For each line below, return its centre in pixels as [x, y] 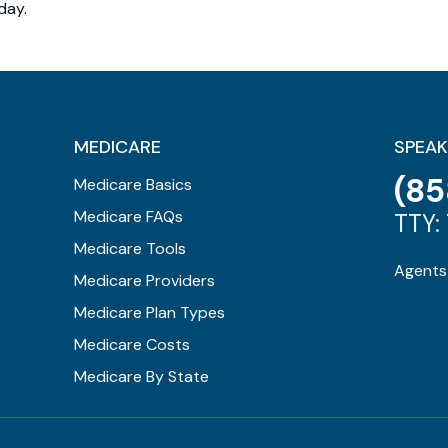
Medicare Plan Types [149, 312]
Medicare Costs [131, 344]
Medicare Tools [129, 248]
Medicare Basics [132, 184]
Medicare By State [141, 376]
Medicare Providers [144, 280]
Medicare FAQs [128, 216]
